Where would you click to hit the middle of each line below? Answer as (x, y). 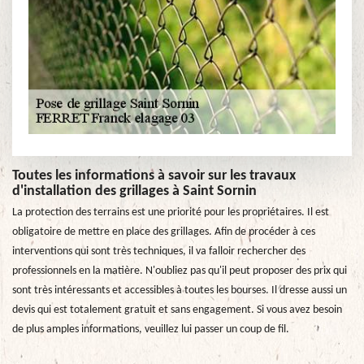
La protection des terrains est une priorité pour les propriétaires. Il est (171, 213)
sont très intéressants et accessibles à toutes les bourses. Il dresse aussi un (180, 291)
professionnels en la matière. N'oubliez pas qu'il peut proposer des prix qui (180, 271)
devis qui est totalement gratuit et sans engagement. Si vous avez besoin (177, 310)
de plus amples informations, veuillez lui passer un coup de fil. (151, 330)
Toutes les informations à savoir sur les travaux (154, 176)
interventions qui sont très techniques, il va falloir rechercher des (159, 252)
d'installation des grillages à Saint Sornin (134, 192)
